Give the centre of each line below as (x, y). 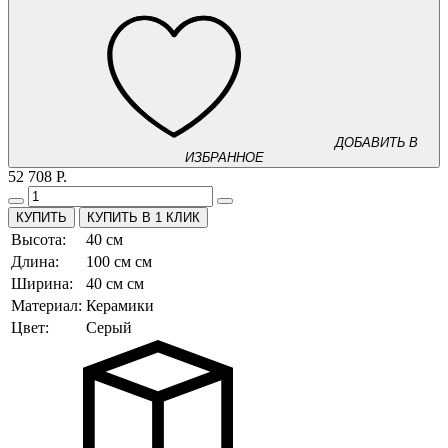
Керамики (120, 306)
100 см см (119, 262)
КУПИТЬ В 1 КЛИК (143, 218)
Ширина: (42, 284)
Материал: (46, 306)
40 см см (115, 284)
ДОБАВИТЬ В (376, 143)
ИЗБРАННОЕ (224, 158)
